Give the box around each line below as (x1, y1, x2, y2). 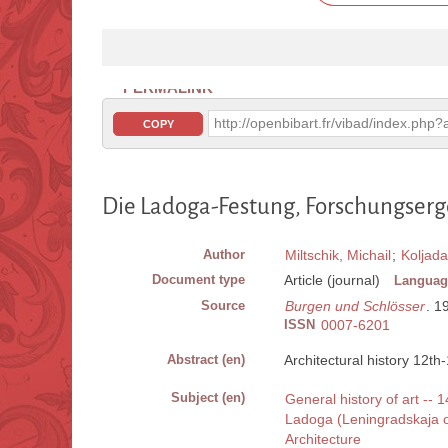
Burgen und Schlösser (285, 298, 425, 315)
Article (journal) (284, 272, 380, 289)
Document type (152, 272, 245, 288)
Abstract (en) (167, 352, 245, 368)
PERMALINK (123, 79, 213, 97)
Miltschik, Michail (285, 247, 391, 264)
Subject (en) (171, 390, 245, 406)
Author (203, 247, 245, 263)
